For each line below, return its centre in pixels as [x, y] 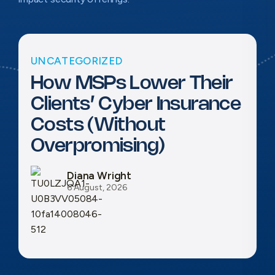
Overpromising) [98, 146]
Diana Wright [99, 176]
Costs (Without [98, 126]
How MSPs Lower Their [132, 84]
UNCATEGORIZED [77, 61]
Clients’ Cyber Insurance [136, 105]
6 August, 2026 [97, 188]
